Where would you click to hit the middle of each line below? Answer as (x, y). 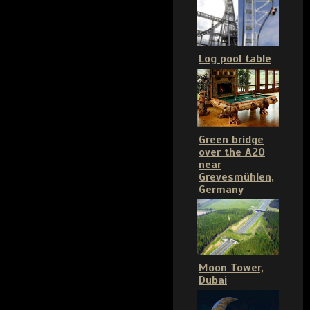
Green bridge (231, 140)
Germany (221, 190)
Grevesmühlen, (236, 177)
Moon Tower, (231, 268)
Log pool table (235, 58)
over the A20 (232, 153)
